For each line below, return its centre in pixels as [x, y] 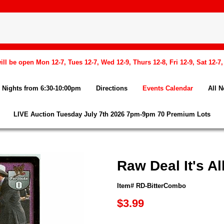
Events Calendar [168, 88]
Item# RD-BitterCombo [151, 186]
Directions [112, 88]
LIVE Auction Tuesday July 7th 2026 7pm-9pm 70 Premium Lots [112, 114]
